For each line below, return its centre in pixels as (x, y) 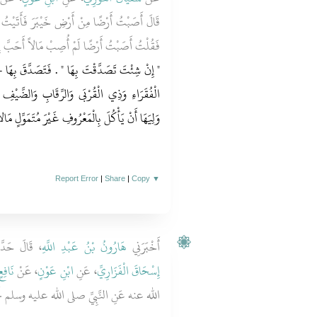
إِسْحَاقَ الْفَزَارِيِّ (128, 271)
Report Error (77, 178)
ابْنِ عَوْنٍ (56, 271)
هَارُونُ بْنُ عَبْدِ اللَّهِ (84, 247)
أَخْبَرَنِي (144, 247)
